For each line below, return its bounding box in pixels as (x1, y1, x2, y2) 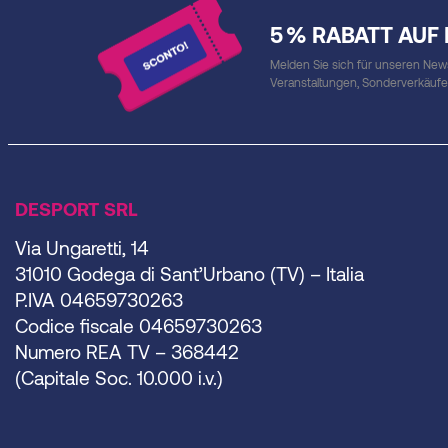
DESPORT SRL (15, 197, 138, 221)
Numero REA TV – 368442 (15, 340, 239, 364)
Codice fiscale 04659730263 (15, 314, 262, 338)
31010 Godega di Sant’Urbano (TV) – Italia (15, 262, 364, 286)
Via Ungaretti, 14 (15, 236, 149, 260)
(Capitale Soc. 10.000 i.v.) (15, 366, 223, 390)
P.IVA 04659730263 (15, 288, 183, 312)
